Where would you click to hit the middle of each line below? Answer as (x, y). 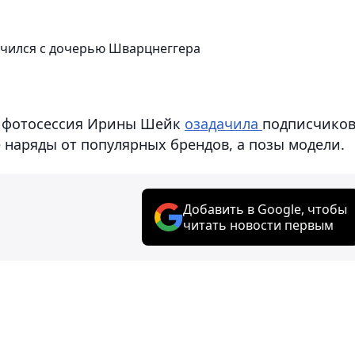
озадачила (223, 123)
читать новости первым (258, 225)
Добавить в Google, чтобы (265, 209)
